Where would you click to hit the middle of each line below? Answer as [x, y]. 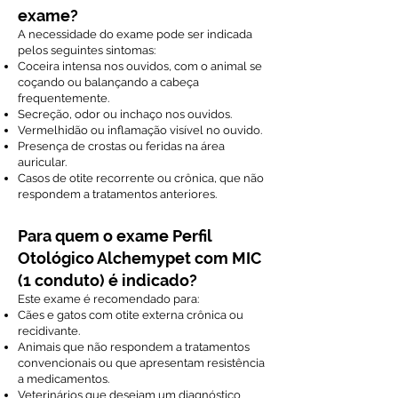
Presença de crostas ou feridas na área [121, 146]
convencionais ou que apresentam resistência [141, 363]
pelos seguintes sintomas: [87, 50]
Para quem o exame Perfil [115, 236]
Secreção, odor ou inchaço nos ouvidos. [125, 114]
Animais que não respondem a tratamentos [134, 347]
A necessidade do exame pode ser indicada [135, 34]
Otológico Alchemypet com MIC [139, 258]
